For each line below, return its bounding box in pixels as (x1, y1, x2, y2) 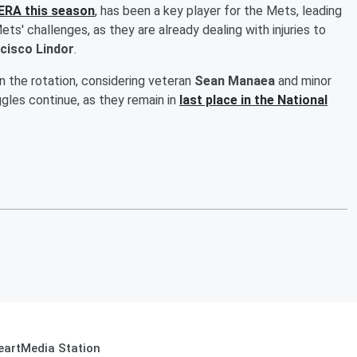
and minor (275, 73, 331, 88)
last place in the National (179, 92, 328, 108)
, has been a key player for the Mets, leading (95, 2, 342, 18)
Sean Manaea (194, 73, 275, 88)
